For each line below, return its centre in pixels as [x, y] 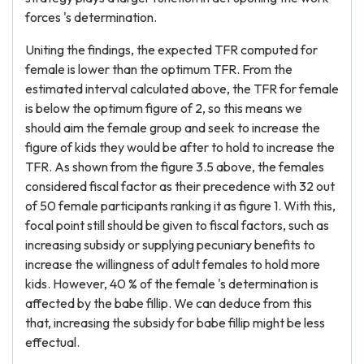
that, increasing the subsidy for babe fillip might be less [175, 323]
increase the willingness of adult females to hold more [173, 264]
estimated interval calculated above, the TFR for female [182, 89]
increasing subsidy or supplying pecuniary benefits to [170, 245]
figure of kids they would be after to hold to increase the [180, 147]
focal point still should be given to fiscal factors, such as [177, 225]
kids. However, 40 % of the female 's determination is [172, 284]
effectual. [52, 342]
